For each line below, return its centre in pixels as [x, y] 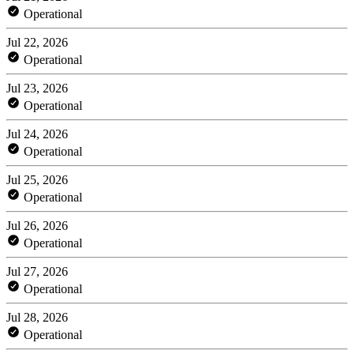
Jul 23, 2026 [37, 88]
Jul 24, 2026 [37, 134]
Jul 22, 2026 [37, 42]
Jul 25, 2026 [37, 179]
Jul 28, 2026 [37, 317]
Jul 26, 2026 [37, 225]
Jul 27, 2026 [37, 271]
